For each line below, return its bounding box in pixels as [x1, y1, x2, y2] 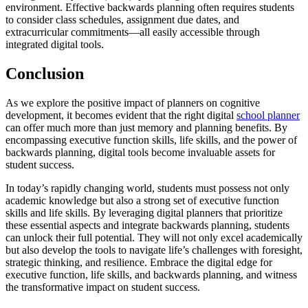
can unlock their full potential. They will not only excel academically [5, 231, 302, 243]
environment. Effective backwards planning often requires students [5, 1, 294, 14]
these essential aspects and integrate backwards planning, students [5, 219, 289, 231]
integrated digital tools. [5, 38, 104, 51]
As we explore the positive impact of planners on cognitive [5, 96, 260, 109]
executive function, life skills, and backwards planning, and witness [5, 268, 297, 280]
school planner [236, 109, 300, 121]
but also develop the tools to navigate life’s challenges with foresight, [5, 243, 302, 256]
